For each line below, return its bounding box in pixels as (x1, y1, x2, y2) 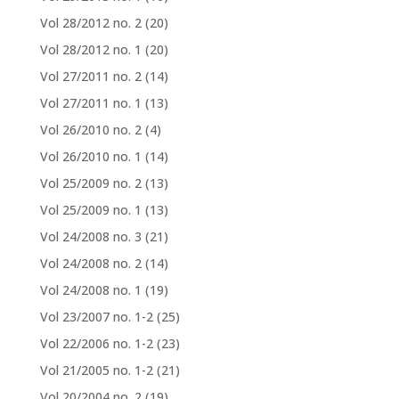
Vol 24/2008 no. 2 (39, 255, 142, 273)
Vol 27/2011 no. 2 (39, 68, 142, 85)
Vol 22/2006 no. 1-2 (39, 335, 153, 353)
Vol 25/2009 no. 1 (39, 201, 142, 219)
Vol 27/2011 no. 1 (39, 94, 142, 112)
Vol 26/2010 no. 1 (39, 148, 142, 166)
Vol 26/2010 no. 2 (39, 121, 142, 139)
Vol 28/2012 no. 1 (39, 41, 142, 59)
